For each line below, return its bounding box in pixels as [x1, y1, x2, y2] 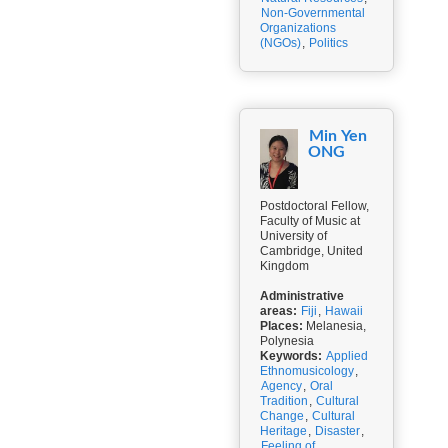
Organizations [260, 21, 336, 35]
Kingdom [260, 259, 309, 273]
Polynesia [260, 334, 314, 348]
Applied [326, 349, 368, 363]
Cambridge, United [260, 244, 363, 258]
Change [260, 409, 304, 423]
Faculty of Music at [260, 214, 360, 228]
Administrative [260, 289, 344, 303]
